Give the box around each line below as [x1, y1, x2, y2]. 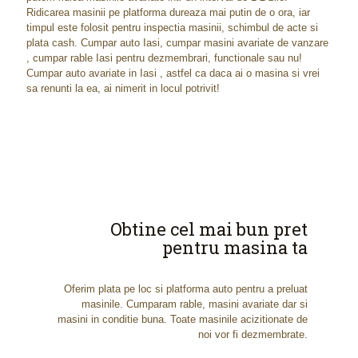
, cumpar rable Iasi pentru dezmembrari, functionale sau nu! [26, 52, 302, 64]
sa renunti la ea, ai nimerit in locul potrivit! [26, 82, 220, 94]
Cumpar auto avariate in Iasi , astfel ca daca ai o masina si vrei [26, 67, 320, 79]
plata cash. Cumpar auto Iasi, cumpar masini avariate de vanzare [26, 37, 328, 49]
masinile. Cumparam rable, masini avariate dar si [82, 298, 308, 310]
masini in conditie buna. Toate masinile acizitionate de [58, 313, 308, 325]
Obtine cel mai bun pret [110, 217, 308, 241]
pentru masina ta [162, 236, 308, 259]
